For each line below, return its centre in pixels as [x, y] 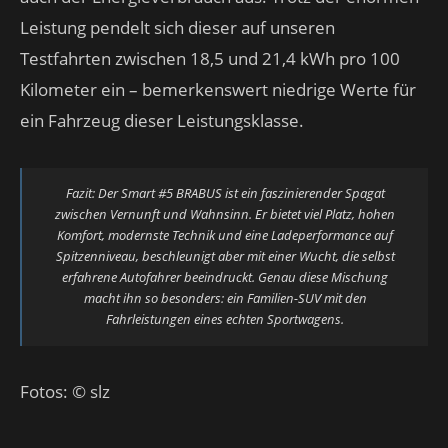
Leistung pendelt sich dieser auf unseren [177, 27]
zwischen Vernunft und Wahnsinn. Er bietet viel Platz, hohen [225, 214]
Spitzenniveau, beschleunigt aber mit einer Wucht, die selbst [225, 256]
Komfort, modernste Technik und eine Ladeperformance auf [225, 235]
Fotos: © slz [65, 391]
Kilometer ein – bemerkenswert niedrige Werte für [218, 89]
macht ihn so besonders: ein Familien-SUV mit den [225, 298]
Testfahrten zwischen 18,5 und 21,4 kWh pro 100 [210, 58]
